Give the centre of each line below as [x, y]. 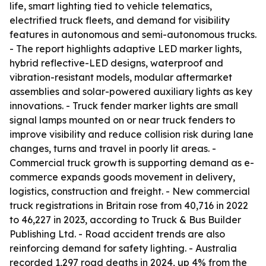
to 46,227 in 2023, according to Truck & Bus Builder [125, 220]
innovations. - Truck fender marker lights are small [124, 106]
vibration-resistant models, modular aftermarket [121, 77]
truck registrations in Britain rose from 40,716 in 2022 [129, 205]
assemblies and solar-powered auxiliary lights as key [131, 91]
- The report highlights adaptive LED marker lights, [126, 49]
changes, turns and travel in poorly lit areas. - [113, 148]
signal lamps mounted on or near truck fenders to [122, 120]
